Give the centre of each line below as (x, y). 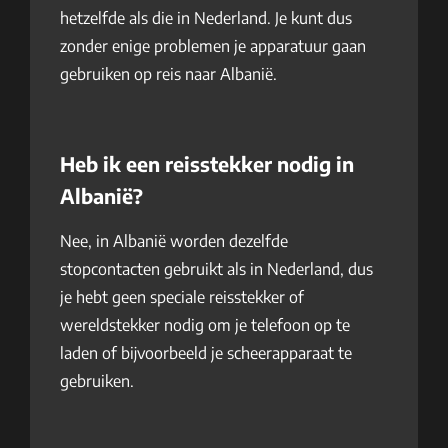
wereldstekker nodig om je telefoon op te (205, 325)
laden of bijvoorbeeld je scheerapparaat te (206, 353)
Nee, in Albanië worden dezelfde (174, 241)
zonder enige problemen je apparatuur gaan (213, 46)
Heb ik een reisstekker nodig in (207, 163)
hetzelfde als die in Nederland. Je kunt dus (206, 18)
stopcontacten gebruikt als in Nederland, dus (216, 269)
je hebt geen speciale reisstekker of (182, 297)
